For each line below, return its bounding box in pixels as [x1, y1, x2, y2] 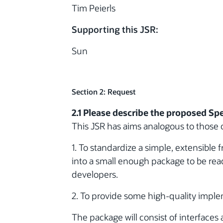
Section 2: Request [72, 87, 136, 97]
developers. [72, 168, 118, 180]
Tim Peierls [72, 1, 115, 14]
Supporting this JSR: [72, 23, 158, 35]
